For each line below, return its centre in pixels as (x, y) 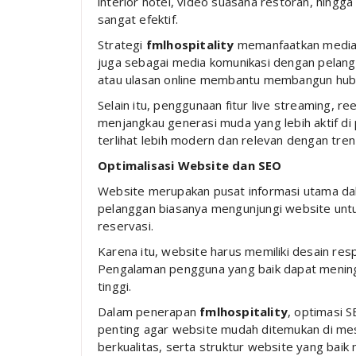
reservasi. (126, 225)
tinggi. (115, 286)
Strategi (122, 44)
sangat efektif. (138, 19)
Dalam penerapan (149, 311)
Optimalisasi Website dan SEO (190, 165)
